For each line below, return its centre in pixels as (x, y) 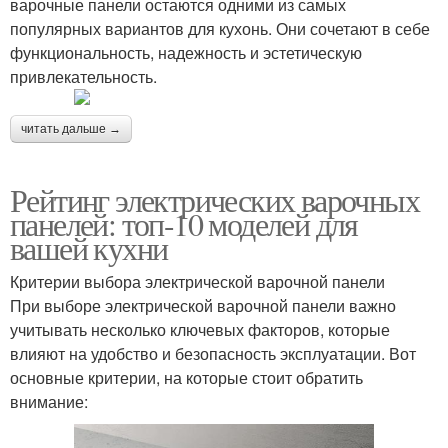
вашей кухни (89, 248)
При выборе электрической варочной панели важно (203, 306)
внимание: (49, 402)
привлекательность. (83, 77)
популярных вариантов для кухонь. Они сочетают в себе (220, 29)
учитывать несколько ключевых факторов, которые (200, 330)
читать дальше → (71, 129)
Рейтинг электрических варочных (214, 200)
